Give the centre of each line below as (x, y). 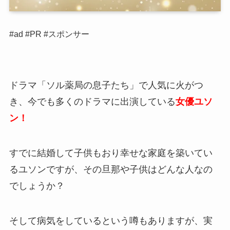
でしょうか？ (37, 186)
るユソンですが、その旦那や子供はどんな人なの (111, 170)
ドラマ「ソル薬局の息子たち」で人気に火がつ (106, 85)
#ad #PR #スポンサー (49, 34)
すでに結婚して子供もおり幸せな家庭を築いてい (111, 153)
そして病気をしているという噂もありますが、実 (111, 221)
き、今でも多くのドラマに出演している (92, 102)
